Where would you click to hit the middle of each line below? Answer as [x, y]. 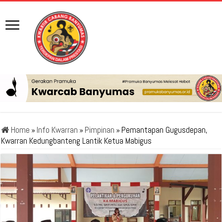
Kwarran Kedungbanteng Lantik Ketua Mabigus [77, 140]
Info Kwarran [57, 130]
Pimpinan [100, 130]
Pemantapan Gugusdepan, [165, 130]
